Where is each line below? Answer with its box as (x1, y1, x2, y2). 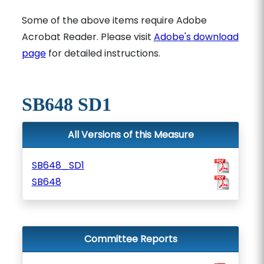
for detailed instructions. (45, 47, 160, 60)
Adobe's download (153, 30, 239, 44)
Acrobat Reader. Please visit (21, 30, 154, 44)
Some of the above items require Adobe (21, 14, 207, 27)
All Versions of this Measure (67, 128, 194, 141)
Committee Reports (84, 232, 177, 246)
